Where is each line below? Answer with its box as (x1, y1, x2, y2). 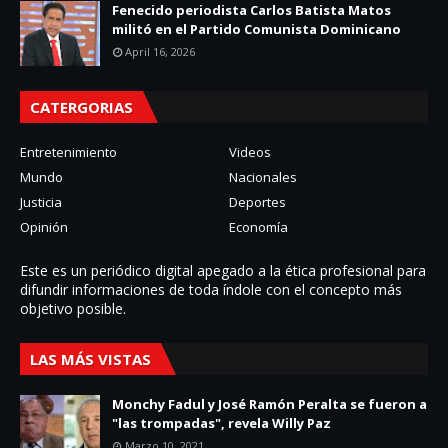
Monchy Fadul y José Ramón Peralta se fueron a (112, 395, 427, 413)
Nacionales (229, 168, 297, 186)
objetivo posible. (20, 299, 126, 318)
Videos (229, 143, 271, 161)
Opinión (20, 218, 68, 236)
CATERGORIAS (30, 97, 133, 117)
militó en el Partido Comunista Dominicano (112, 20, 401, 38)
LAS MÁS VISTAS (30, 349, 151, 369)
